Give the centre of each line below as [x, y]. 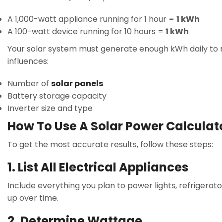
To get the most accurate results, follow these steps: [110, 145]
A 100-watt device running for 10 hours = [86, 32]
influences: [28, 61]
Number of [29, 84]
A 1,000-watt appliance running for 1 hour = [92, 19]
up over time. [33, 198]
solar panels [77, 84]
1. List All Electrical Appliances [98, 167]
